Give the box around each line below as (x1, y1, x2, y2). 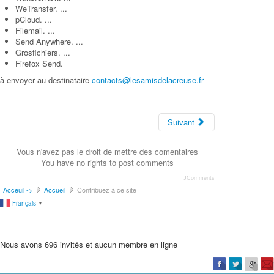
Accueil (44, 184, 65, 194)
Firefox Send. (15, 57, 63, 69)
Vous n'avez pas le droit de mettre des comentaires (16, 145, 198, 157)
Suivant (167, 116, 194, 128)
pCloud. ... (15, 13, 52, 25)
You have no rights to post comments (40, 156, 174, 168)
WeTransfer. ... (15, 2, 67, 14)
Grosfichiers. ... (15, 46, 70, 58)
